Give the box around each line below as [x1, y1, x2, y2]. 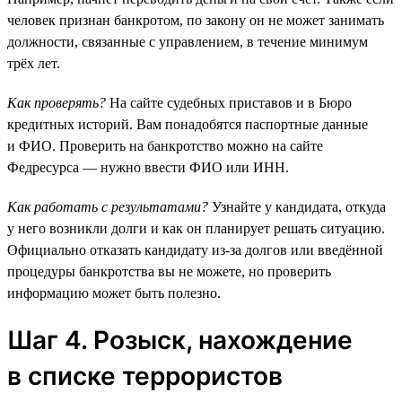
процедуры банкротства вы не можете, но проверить [7, 263, 331, 279]
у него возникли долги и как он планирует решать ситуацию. [7, 220, 385, 236]
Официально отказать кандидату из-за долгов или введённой [7, 241, 383, 258]
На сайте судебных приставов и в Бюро [106, 94, 352, 110]
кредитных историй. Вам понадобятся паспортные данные [7, 116, 368, 132]
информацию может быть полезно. [7, 284, 221, 301]
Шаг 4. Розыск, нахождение [7, 324, 353, 355]
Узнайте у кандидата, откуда [208, 198, 386, 214]
